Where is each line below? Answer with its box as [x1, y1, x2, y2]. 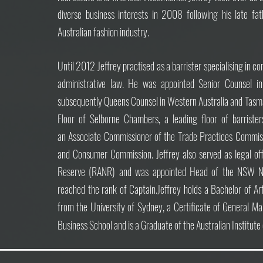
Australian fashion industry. [58, 24, 151, 39]
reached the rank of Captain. [58, 181, 158, 197]
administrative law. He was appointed [58, 76, 199, 91]
